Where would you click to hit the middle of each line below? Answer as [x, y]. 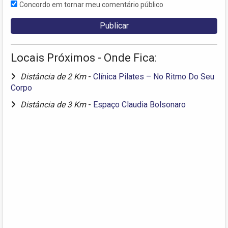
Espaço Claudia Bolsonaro [139, 104]
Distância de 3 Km [54, 104]
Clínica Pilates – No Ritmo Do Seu [154, 76]
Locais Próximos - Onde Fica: [84, 58]
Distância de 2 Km [54, 76]
